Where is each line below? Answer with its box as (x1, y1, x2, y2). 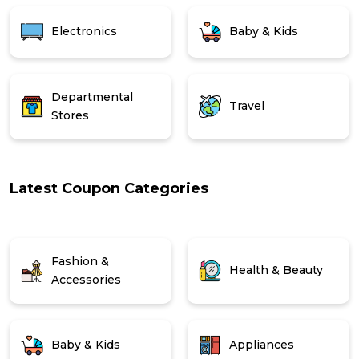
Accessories (51, 272, 121, 287)
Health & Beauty (229, 263, 323, 278)
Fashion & (51, 253, 109, 268)
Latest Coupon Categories (10, 179, 208, 197)
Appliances (229, 337, 294, 353)
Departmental (51, 89, 133, 104)
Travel (229, 99, 264, 114)
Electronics (51, 24, 117, 39)
